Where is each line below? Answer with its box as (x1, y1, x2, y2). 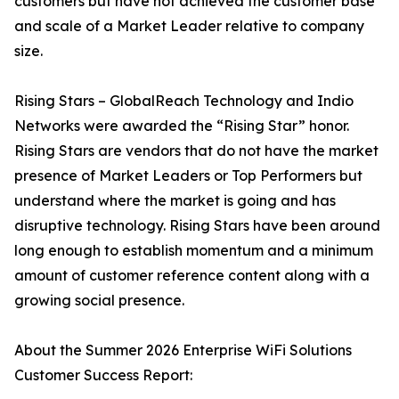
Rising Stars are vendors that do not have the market (14, 142, 379, 160)
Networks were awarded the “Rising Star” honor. (14, 117, 349, 135)
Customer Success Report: (14, 366, 192, 385)
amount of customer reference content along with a (14, 266, 370, 285)
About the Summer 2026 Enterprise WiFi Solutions (14, 341, 352, 360)
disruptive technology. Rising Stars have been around (14, 216, 380, 235)
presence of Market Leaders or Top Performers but (14, 167, 362, 185)
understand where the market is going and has (14, 191, 336, 210)
